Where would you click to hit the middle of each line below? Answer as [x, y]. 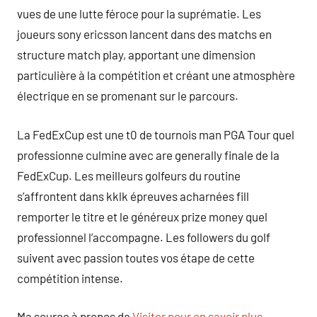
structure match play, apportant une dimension [136, 54]
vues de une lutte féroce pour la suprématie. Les [139, 13]
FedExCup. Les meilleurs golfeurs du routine [129, 175]
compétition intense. [70, 278]
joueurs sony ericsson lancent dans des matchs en [144, 34]
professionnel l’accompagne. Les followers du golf [144, 237]
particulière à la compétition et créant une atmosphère [156, 75]
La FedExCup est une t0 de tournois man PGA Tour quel [156, 134]
